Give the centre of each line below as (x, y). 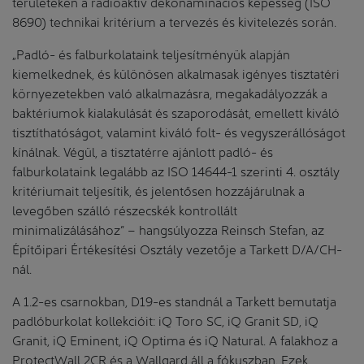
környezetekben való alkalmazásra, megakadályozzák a (170, 92)
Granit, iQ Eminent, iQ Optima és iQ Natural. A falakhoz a (175, 339)
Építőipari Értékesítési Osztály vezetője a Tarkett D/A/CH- (177, 248)
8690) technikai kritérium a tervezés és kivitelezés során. (174, 20)
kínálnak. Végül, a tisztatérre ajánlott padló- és (143, 150)
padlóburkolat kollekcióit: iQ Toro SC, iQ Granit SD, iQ (165, 319)
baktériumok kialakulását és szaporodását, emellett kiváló (176, 111)
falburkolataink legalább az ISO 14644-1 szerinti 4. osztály (176, 170)
